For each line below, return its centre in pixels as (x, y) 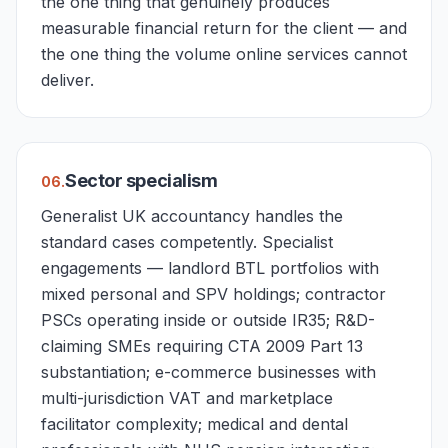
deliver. (67, 80)
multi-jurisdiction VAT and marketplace (187, 398)
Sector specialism (141, 180)
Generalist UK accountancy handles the (192, 216)
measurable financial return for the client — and (224, 28)
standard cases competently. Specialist (187, 242)
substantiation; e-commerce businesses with (208, 372)
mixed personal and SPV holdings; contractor (213, 294)
